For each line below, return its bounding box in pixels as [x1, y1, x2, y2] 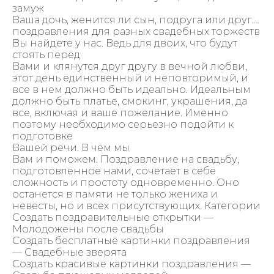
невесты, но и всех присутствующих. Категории [12, 199, 261, 212]
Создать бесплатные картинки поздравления [12, 234, 250, 246]
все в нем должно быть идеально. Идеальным [12, 83, 251, 95]
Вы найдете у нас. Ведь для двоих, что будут [12, 37, 237, 49]
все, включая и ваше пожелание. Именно [12, 106, 228, 119]
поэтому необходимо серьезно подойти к [12, 118, 234, 130]
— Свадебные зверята [12, 246, 127, 258]
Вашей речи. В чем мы [12, 141, 130, 154]
